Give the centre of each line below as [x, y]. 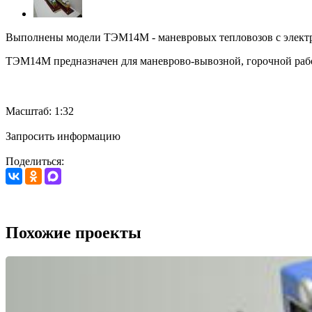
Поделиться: [35, 162]
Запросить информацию [63, 136]
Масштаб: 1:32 [40, 111]
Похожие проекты [73, 232]
